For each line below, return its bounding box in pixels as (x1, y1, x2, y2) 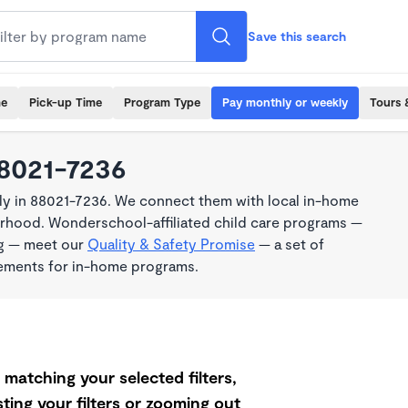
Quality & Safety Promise (87, 235, 255, 252)
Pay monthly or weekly (222, 95, 348, 109)
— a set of (255, 235, 324, 252)
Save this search (248, 28, 346, 44)
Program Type (124, 95, 200, 109)
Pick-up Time (29, 95, 102, 109)
